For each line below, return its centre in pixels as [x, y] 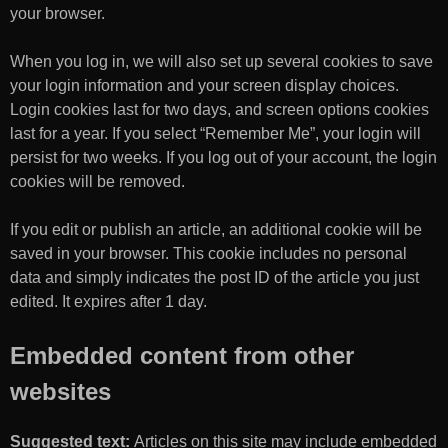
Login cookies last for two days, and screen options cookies [219, 109]
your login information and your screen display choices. [204, 85]
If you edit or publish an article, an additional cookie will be [216, 229]
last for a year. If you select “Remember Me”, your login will [215, 133]
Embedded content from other [182, 355]
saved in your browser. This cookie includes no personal [208, 253]
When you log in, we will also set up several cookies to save [221, 61]
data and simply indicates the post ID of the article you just [214, 277]
